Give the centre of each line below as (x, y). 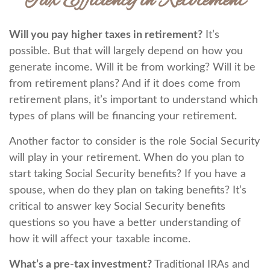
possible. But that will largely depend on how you (126, 51)
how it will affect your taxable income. (100, 239)
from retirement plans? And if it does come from (125, 84)
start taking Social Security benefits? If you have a (127, 174)
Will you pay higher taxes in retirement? (106, 35)
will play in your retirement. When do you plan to (127, 158)
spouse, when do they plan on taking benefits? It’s (128, 190)
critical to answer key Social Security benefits (117, 207)
